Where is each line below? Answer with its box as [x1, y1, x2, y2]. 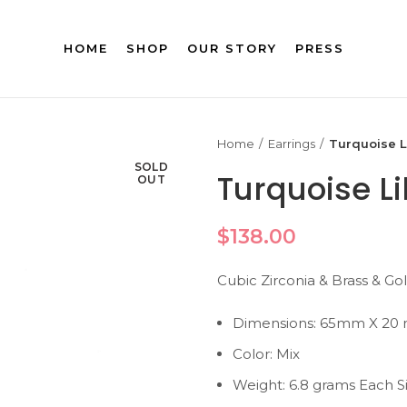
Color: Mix [233, 345, 300, 362]
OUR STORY [186, 41, 277, 55]
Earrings [268, 136, 315, 151]
